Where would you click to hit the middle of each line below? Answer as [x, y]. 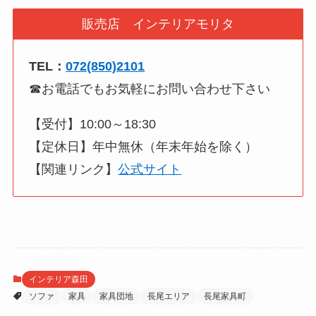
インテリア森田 [58, 279]
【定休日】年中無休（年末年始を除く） [144, 146]
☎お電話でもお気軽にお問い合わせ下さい [150, 89]
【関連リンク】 [74, 169]
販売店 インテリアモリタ [158, 24]
